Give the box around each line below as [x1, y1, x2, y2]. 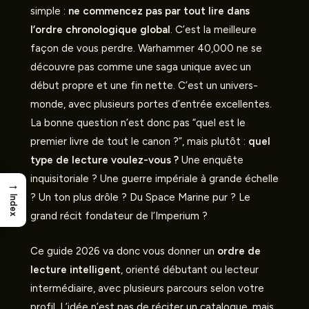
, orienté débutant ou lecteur [121, 263, 259, 276]
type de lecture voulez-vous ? [30, 154, 179, 166]
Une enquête [179, 154, 243, 166]
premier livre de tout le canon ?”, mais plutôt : [30, 135, 248, 148]
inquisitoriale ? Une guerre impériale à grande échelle [30, 172, 279, 185]
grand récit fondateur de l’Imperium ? [30, 210, 208, 222]
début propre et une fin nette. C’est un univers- [30, 79, 258, 92]
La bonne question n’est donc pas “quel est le [30, 117, 246, 129]
